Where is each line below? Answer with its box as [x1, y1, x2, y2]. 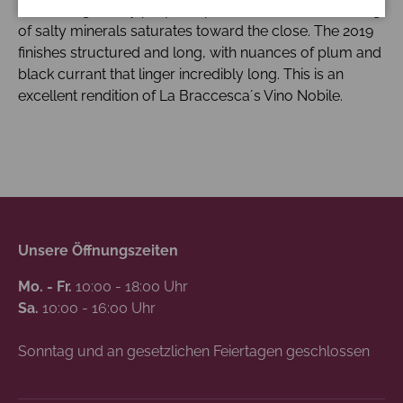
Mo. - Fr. [18, 277, 72, 295]
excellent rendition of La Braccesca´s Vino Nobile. [18, 87, 343, 105]
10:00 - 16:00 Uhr [39, 299, 156, 317]
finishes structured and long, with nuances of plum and [18, 44, 381, 62]
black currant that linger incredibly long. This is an [18, 66, 344, 84]
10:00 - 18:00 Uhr [72, 277, 188, 295]
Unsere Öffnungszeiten [18, 241, 178, 259]
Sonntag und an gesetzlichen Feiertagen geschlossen [18, 342, 370, 360]
